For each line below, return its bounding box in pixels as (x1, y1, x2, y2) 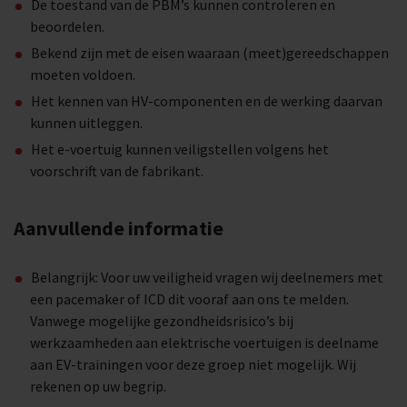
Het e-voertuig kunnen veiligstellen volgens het (31, 140, 329, 158)
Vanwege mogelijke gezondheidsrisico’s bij (30, 312, 293, 330)
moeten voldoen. (30, 65, 135, 84)
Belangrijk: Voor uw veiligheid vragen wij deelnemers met (31, 268, 383, 286)
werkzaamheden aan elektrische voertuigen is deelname (30, 333, 379, 352)
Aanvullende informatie (14, 215, 223, 241)
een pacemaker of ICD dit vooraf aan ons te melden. (30, 290, 349, 308)
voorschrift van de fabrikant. (30, 162, 203, 180)
